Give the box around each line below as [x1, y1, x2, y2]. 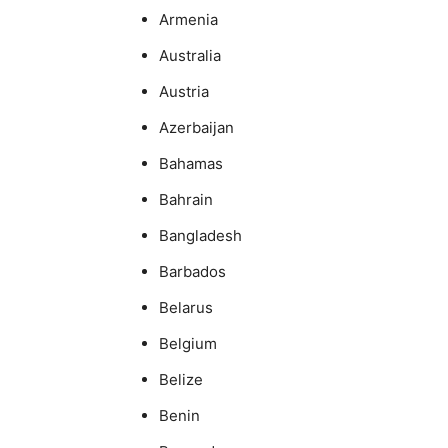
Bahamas [159, 153, 223, 173]
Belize [159, 369, 203, 389]
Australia [159, 45, 221, 65]
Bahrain [159, 189, 213, 209]
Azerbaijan [159, 117, 234, 137]
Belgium [159, 333, 217, 353]
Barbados [159, 261, 226, 281]
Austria [159, 81, 209, 101]
